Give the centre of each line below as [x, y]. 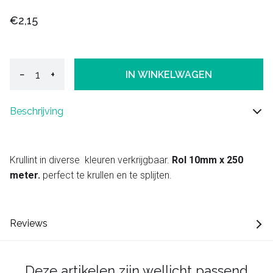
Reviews [29, 224]
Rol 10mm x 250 [207, 160]
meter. [26, 175]
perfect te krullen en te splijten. [107, 175]
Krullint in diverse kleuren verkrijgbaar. [91, 160]
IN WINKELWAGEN [169, 74]
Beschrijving [37, 112]
